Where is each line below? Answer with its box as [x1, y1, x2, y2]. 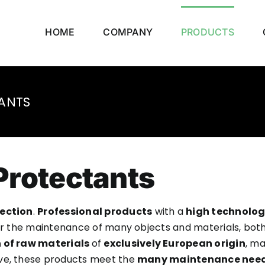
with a [152, 205, 186, 218]
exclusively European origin [104, 237, 245, 250]
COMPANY [103, 25, 153, 38]
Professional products [37, 205, 153, 218]
